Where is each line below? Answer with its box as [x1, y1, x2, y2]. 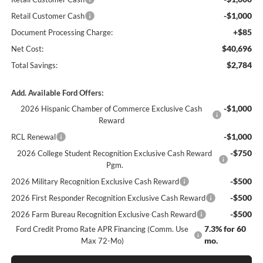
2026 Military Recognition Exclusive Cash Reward [11, 176, 179, 186]
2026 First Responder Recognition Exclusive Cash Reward [11, 193, 205, 203]
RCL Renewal [11, 131, 56, 141]
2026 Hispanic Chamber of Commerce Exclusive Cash [21, 103, 203, 113]
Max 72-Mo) [80, 235, 124, 245]
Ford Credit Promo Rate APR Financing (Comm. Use [16, 224, 189, 234]
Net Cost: [11, 43, 43, 53]
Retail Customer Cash [11, 11, 85, 21]
